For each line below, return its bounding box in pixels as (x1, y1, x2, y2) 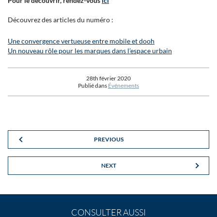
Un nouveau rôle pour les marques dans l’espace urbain (8, 46, 172, 55)
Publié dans (78, 82, 108, 89)
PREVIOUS (93, 136, 124, 143)
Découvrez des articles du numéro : (8, 15, 113, 24)
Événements (108, 82, 139, 89)
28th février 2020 (86, 75, 131, 82)
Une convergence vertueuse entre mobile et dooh (8, 37, 155, 45)
